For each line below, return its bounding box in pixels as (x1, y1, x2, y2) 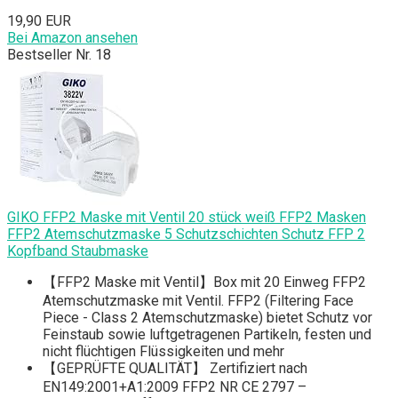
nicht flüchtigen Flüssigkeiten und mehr (43, 343, 284, 361)
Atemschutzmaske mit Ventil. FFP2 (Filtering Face (43, 292, 354, 310)
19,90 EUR (7, 12, 71, 30)
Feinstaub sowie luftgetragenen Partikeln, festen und (43, 326, 371, 344)
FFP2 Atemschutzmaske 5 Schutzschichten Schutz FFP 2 (7, 226, 365, 243)
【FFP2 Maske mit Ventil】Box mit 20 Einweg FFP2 (43, 274, 366, 291)
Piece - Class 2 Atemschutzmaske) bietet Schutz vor (43, 309, 372, 327)
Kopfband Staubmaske (7, 243, 148, 260)
